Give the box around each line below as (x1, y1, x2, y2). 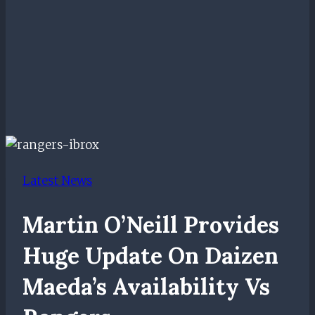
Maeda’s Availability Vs (22, 271, 270, 301)
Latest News (22, 173, 92, 189)
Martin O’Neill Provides (22, 210, 279, 239)
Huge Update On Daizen (22, 240, 278, 270)
